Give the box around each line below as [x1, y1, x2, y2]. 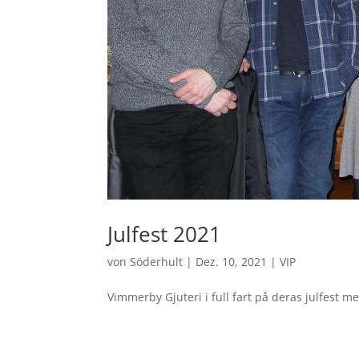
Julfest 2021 [107, 219, 222, 248]
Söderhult [130, 253, 184, 269]
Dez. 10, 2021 [196, 253, 268, 269]
